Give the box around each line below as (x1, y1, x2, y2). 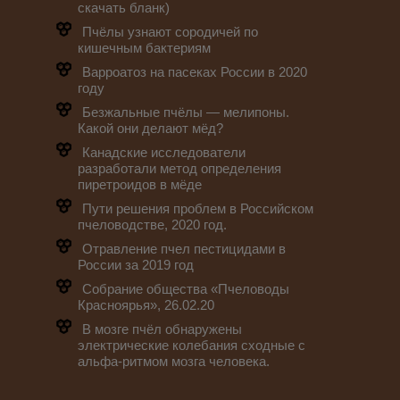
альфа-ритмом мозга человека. (78, 354, 270, 369)
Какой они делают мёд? (78, 121, 223, 136)
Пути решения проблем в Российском (82, 201, 313, 216)
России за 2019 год (78, 257, 194, 272)
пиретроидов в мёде (78, 177, 202, 192)
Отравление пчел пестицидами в (82, 241, 286, 256)
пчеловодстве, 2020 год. (78, 217, 227, 232)
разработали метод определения (78, 161, 281, 176)
